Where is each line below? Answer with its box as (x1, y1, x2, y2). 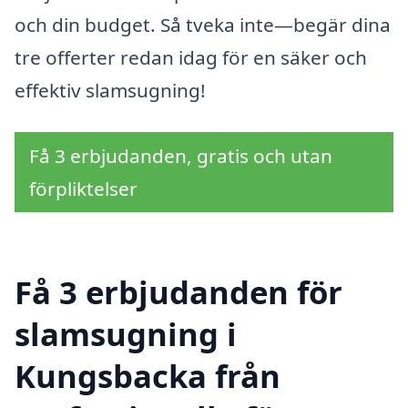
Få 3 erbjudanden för (15, 270, 342, 313)
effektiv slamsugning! (15, 77, 206, 104)
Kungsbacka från (15, 353, 280, 397)
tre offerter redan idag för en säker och (15, 45, 367, 71)
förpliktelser (29, 176, 138, 201)
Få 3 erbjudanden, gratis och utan (29, 143, 332, 168)
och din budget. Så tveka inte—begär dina (15, 12, 391, 38)
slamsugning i (15, 311, 237, 355)
